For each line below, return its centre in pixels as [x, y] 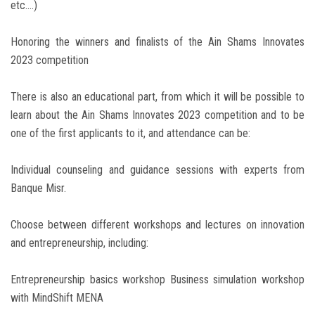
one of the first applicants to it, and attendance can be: [130, 134]
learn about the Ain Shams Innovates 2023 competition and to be [157, 115]
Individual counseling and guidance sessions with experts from [157, 170]
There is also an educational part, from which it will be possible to [157, 97]
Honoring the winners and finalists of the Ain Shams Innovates [157, 42]
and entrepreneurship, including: [79, 243]
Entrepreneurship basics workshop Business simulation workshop [157, 280]
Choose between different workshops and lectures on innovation [157, 225]
